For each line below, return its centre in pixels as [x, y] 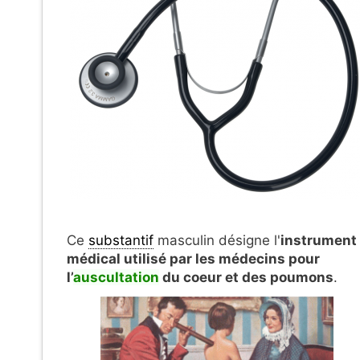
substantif [121, 240]
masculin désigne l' [217, 240]
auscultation [116, 277]
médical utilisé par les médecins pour [193, 259]
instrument [319, 240]
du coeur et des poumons [246, 277]
